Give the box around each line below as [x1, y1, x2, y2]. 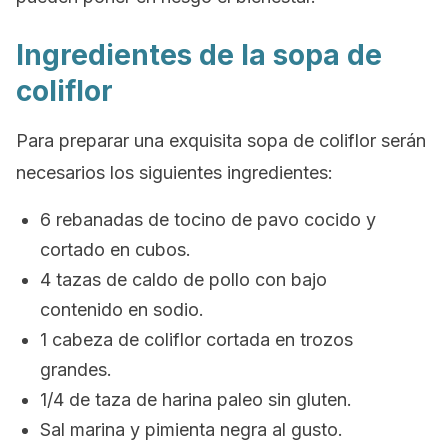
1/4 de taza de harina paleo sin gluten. [40, 389, 352, 410]
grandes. [40, 359, 112, 380]
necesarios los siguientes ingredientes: [16, 162, 333, 183]
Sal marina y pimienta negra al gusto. [40, 419, 343, 440]
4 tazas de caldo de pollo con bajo [40, 269, 327, 290]
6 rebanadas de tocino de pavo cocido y [40, 209, 376, 230]
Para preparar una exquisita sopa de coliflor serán [16, 130, 426, 151]
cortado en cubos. [40, 239, 191, 260]
